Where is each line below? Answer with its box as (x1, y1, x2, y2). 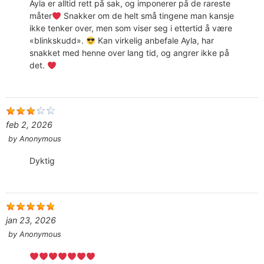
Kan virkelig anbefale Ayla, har (95, 35, 214, 46)
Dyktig (29, 156, 55, 166)
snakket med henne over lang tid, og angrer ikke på (29, 48, 229, 58)
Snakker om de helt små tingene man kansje (61, 11, 234, 21)
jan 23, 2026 (6, 215, 56, 226)
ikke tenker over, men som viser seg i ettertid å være (29, 23, 232, 34)
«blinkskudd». (29, 35, 86, 46)
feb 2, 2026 (6, 120, 52, 130)
